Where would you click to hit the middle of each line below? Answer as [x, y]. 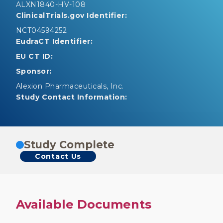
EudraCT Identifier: [55, 41]
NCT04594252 [42, 30]
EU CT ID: [35, 56]
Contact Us [58, 156]
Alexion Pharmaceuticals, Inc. [70, 86]
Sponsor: [34, 71]
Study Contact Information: [72, 97]
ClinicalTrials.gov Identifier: [72, 15]
